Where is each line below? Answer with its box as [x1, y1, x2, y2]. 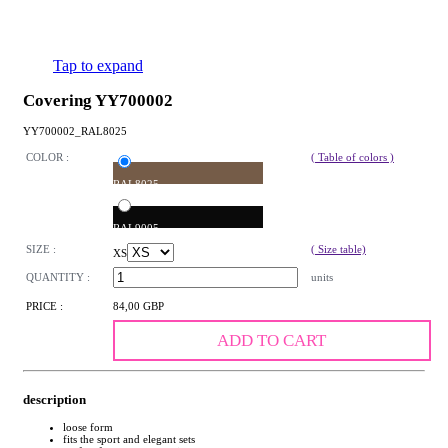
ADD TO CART [217, 331, 327, 351]
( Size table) [311, 243, 366, 256]
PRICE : [26, 300, 63, 313]
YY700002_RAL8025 [23, 124, 127, 137]
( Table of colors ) [311, 151, 394, 164]
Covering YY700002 [23, 91, 173, 110]
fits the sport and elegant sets [63, 432, 195, 445]
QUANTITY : [26, 271, 90, 284]
